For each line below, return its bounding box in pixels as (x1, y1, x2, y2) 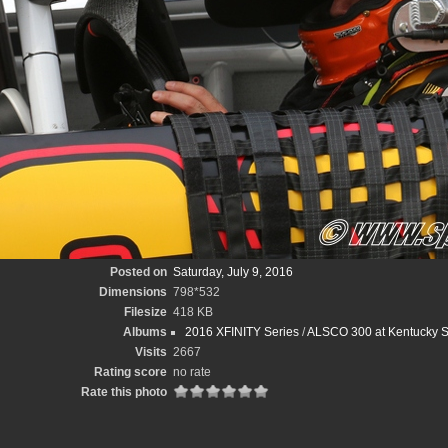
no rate (173, 365, 211, 379)
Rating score (94, 365, 167, 379)
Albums (123, 325, 167, 339)
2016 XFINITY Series (185, 325, 299, 339)
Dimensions (99, 285, 167, 299)
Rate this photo (81, 385, 167, 399)
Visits (135, 345, 167, 359)
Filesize (124, 305, 167, 319)
